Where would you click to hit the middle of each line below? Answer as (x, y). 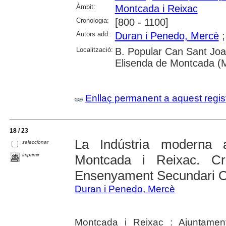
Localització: (94, 49)
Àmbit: (86, 7)
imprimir (31, 154)
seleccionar (36, 142)
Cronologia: (92, 20)
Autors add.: (94, 34)
